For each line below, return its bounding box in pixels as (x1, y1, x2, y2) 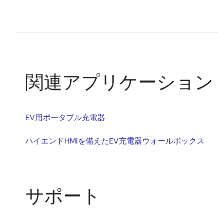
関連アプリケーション (25, 70, 214, 95)
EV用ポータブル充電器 (25, 112, 105, 123)
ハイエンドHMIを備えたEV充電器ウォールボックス (25, 136, 204, 146)
